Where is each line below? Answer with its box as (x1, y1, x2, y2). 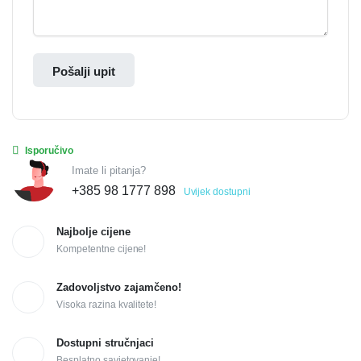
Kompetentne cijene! (56, 243, 147, 255)
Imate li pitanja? (72, 164, 146, 176)
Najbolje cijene (56, 226, 131, 239)
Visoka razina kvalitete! (56, 299, 157, 311)
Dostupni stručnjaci (56, 337, 154, 350)
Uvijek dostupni (183, 185, 251, 197)
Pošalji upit (52, 64, 115, 78)
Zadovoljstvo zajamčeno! (56, 281, 181, 294)
